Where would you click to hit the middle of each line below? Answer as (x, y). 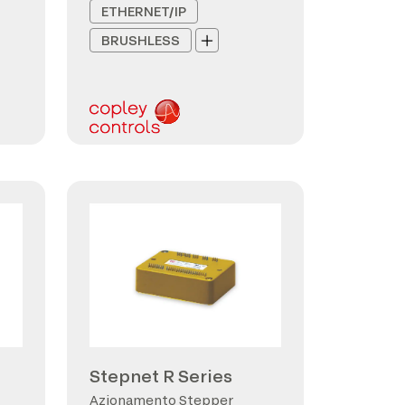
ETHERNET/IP (144, 11)
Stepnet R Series (161, 376)
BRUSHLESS (141, 40)
